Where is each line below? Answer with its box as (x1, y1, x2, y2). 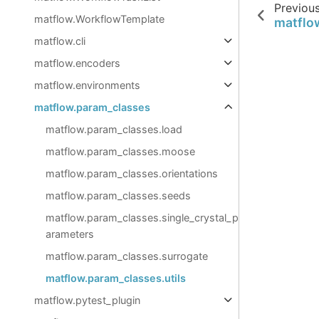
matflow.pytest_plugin (34, 294, 140, 306)
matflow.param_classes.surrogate (46, 250, 208, 262)
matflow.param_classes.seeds (46, 189, 191, 202)
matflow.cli (34, 35, 85, 47)
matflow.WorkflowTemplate (34, 13, 164, 25)
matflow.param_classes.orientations (46, 167, 218, 179)
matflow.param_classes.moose (46, 145, 195, 157)
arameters (46, 228, 94, 240)
